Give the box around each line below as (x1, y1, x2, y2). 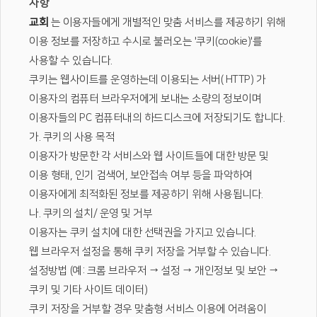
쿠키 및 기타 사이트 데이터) (29, 284, 147, 296)
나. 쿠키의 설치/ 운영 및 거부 (29, 207, 152, 219)
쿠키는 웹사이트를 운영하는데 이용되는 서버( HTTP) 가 (29, 74, 265, 86)
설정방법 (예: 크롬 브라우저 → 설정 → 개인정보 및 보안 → (29, 265, 279, 277)
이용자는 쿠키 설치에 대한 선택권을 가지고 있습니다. (29, 226, 256, 238)
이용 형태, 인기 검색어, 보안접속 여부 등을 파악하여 (29, 169, 252, 181)
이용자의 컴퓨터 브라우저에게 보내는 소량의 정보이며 (29, 93, 261, 105)
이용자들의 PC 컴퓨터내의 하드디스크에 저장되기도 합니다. (29, 112, 284, 124)
